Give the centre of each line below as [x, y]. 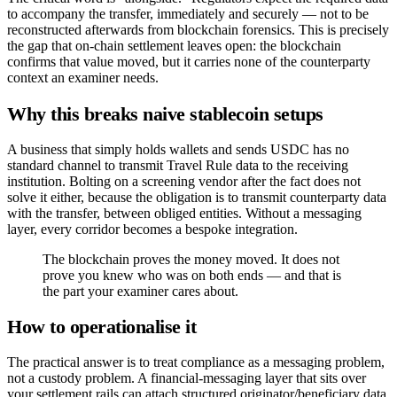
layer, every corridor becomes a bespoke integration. [152, 229]
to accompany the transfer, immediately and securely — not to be [188, 14]
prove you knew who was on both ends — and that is [192, 275]
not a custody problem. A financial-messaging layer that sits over [187, 378]
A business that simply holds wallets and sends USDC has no [178, 149]
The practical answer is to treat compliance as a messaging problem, [196, 362]
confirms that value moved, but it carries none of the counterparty [189, 62]
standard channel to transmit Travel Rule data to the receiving [178, 165]
